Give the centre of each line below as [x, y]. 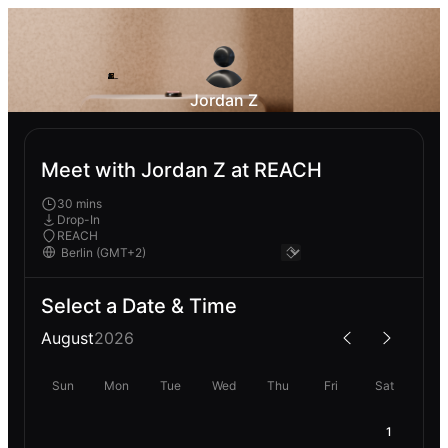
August [67, 337]
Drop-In [78, 219]
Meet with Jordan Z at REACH [181, 170]
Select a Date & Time [139, 305]
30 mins [79, 203]
